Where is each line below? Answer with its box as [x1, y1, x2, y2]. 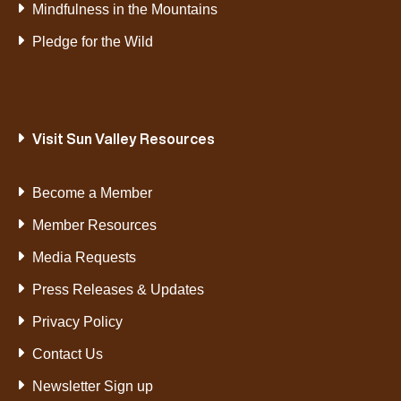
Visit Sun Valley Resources [31, 128, 215, 150]
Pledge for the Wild [31, 34, 153, 50]
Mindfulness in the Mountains [31, 2, 218, 18]
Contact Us [31, 346, 103, 363]
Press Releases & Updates [31, 282, 204, 298]
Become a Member [31, 185, 152, 201]
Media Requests [31, 250, 136, 266]
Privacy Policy [31, 314, 123, 330]
